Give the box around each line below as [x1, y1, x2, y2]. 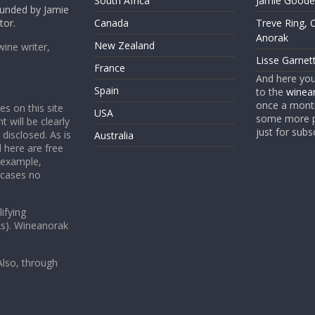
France [94, 61, 125, 75]
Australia [94, 129, 134, 143]
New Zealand [94, 39, 155, 53]
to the [255, 85, 286, 99]
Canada [94, 16, 129, 30]
